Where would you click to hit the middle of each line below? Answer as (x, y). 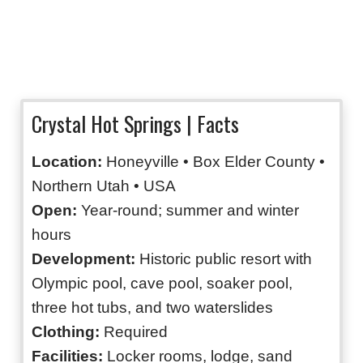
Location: (67, 162)
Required (134, 332)
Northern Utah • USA (104, 186)
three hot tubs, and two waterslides (152, 308)
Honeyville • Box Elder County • (214, 162)
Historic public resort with (224, 259)
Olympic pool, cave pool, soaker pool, (162, 284)
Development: (83, 259)
